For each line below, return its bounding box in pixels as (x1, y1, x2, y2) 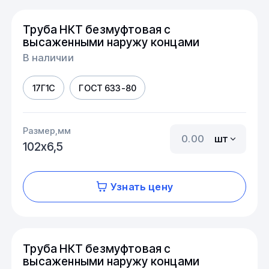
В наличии (23, 52, 74, 64)
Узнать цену (110, 180, 173, 193)
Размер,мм (23, 125, 71, 136)
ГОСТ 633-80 (79, 82, 137, 93)
